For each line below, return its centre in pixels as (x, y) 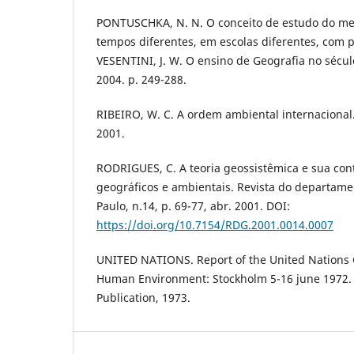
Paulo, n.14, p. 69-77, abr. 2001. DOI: (193, 206)
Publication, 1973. (143, 298)
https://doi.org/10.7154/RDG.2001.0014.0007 (215, 225)
